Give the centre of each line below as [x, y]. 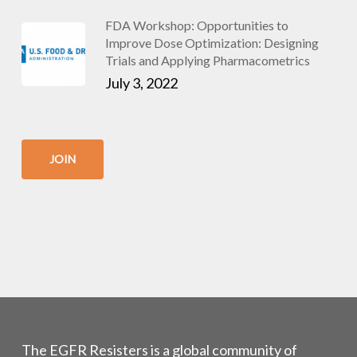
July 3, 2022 [141, 83]
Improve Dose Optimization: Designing [212, 43]
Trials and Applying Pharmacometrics [207, 60]
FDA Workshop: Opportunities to [196, 25]
